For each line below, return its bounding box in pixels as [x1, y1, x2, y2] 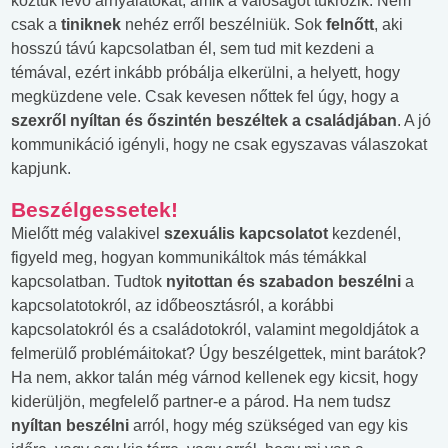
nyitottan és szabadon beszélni [166, 272, 401, 290]
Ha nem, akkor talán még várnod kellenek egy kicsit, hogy [11, 368, 418, 386]
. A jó [397, 111, 431, 129]
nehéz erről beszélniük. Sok [121, 15, 326, 33]
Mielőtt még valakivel [11, 224, 164, 242]
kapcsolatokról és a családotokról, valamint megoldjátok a [11, 320, 419, 338]
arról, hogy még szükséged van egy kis [129, 416, 408, 434]
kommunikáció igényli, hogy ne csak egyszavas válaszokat [11, 135, 427, 153]
